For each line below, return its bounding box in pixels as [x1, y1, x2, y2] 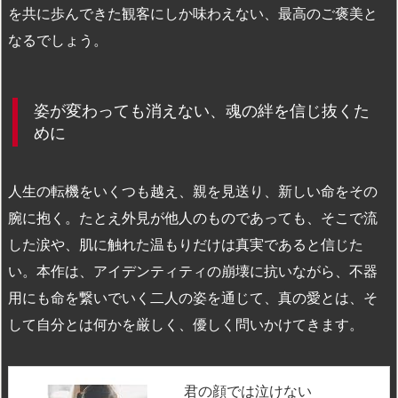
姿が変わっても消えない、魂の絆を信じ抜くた [34, 101, 370, 121]
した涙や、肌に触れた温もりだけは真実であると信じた [8, 235, 363, 253]
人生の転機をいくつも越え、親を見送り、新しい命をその [8, 181, 378, 200]
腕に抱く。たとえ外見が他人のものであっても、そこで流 [8, 208, 378, 227]
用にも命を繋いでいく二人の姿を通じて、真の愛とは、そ [8, 288, 378, 306]
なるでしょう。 [8, 30, 107, 49]
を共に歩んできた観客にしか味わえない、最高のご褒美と [8, 4, 378, 22]
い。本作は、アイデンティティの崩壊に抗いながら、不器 [8, 261, 378, 280]
